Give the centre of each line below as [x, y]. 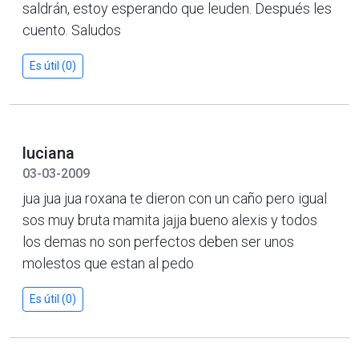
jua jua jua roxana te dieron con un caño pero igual [175, 198]
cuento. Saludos [72, 30]
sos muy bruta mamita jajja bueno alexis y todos [170, 220]
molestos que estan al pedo [108, 263]
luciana [48, 153]
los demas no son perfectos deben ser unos [158, 241]
